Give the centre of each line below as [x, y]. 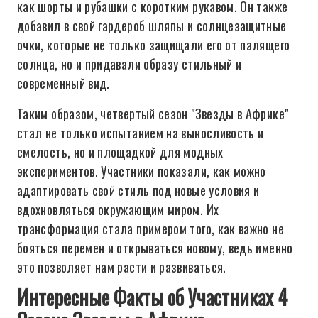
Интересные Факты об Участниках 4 [152, 297]
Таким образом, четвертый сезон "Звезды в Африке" [153, 114]
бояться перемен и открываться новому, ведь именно [155, 248]
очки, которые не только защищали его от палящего [154, 45]
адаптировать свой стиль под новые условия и [138, 190]
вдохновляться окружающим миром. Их [118, 209]
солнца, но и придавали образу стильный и [130, 64]
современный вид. [64, 83]
